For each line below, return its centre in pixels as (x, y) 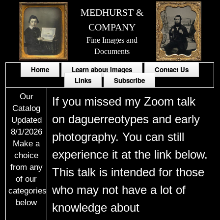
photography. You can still (118, 137)
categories (28, 191)
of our (27, 179)
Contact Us (172, 69)
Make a (27, 143)
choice (27, 155)
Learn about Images (102, 69)
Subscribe (130, 80)
